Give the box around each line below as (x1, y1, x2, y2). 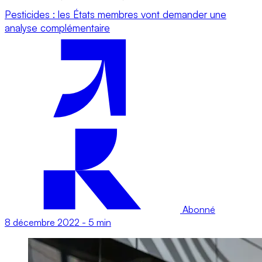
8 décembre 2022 (5, 216, 80, 228)
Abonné (180, 203, 215, 215)
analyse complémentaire (5, 21, 110, 34)
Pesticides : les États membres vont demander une (5, 8, 226, 20)
